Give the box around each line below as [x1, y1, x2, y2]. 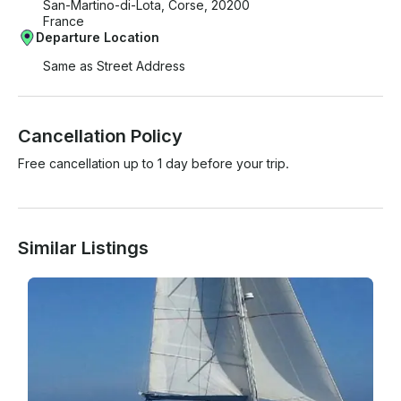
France [43, 13, 84, 30]
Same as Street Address [43, 58, 185, 74]
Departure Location [36, 30, 159, 46]
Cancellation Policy [18, 125, 183, 148]
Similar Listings [18, 237, 149, 260]
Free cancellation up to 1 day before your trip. [18, 156, 289, 172]
